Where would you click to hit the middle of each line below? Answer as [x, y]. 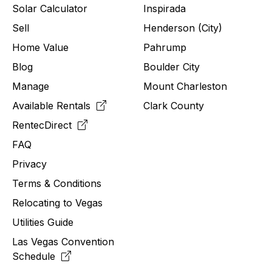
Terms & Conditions [57, 183]
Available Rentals [54, 105]
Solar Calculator [50, 8]
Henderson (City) [183, 28]
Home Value [40, 47]
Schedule [37, 256]
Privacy [29, 164]
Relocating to [44, 202]
